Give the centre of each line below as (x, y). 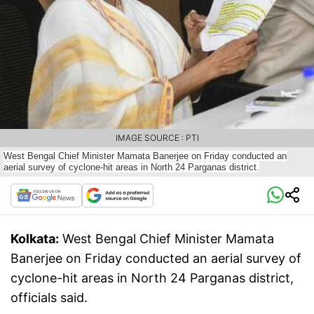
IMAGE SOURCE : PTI (157, 138)
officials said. (49, 298)
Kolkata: (35, 239)
